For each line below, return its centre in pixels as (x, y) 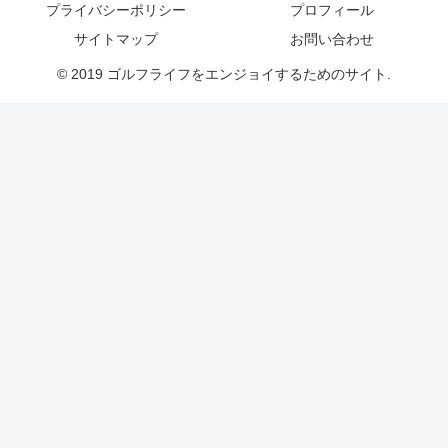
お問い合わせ (332, 38)
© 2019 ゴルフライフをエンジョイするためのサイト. (224, 73)
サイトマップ (116, 38)
